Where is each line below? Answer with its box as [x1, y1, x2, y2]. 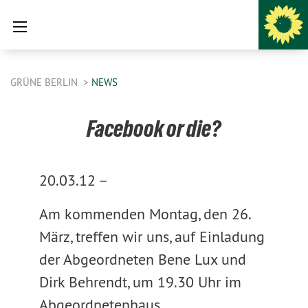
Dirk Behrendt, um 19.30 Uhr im [38, 272, 241, 291]
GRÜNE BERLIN [10, 76, 80, 89]
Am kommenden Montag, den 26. [38, 204, 250, 223]
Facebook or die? [87, 115, 221, 142]
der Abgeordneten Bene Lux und [38, 250, 246, 269]
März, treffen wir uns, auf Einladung [38, 227, 265, 246]
